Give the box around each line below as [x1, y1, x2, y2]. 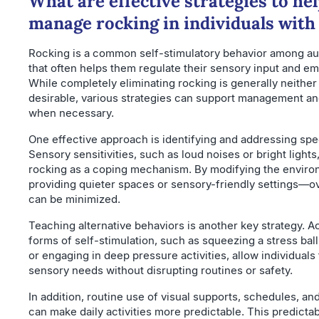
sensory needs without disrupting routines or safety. [28, 263, 293, 277]
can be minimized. [28, 192, 120, 206]
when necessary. [28, 105, 114, 120]
